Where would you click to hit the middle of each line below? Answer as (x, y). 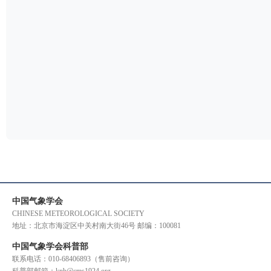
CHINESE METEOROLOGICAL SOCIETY (78, 214)
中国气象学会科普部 (50, 247)
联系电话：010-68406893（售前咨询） (73, 259)
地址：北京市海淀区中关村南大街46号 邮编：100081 (96, 226)
